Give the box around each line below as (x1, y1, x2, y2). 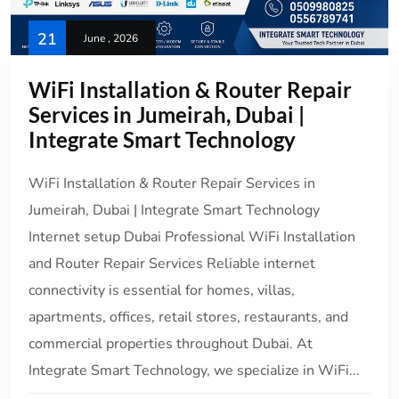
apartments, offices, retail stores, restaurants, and (28, 307, 348, 328)
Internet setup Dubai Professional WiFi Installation (28, 227, 355, 248)
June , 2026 (84, 31, 138, 46)
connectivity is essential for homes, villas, (28, 281, 295, 301)
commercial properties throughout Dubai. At (28, 334, 313, 354)
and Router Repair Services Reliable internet (28, 254, 315, 274)
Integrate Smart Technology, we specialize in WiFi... (28, 361, 360, 381)
